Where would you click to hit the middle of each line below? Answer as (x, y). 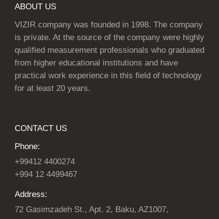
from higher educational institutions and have (96, 63)
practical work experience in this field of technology (108, 76)
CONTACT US (41, 129)
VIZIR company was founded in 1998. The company (109, 25)
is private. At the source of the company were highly (109, 38)
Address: (31, 195)
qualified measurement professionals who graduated (109, 50)
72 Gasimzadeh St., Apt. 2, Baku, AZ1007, (92, 210)
